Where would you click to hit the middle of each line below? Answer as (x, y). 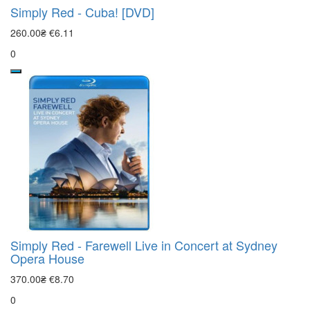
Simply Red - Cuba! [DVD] (82, 11)
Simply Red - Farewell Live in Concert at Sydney (144, 245)
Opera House (47, 258)
